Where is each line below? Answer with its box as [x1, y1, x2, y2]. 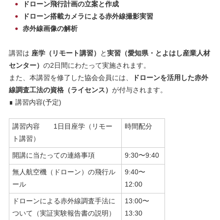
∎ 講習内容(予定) [8, 98, 61, 107]
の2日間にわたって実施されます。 [43, 61, 150, 70]
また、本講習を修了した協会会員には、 [8, 74, 133, 82]
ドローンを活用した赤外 [132, 74, 208, 82]
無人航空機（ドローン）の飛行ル [12, 168, 115, 176]
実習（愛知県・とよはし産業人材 [107, 49, 210, 57]
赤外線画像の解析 [22, 25, 78, 33]
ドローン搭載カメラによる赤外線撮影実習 [22, 12, 153, 21]
